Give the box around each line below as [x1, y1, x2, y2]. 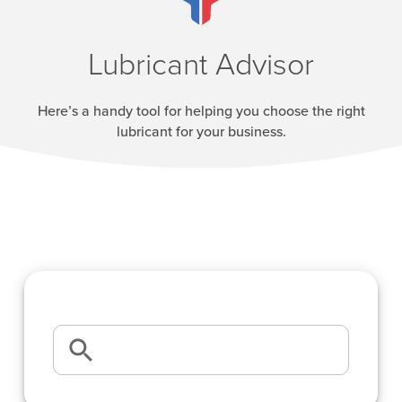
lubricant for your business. [116, 123, 286, 142]
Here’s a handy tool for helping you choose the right [37, 102, 365, 121]
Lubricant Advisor [88, 47, 314, 84]
